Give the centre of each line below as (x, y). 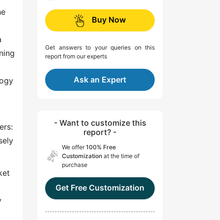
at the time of (121, 156)
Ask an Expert (100, 80)
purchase (75, 165)
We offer (74, 147)
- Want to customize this (100, 123)
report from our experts (76, 56)
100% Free (101, 147)
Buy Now (109, 20)
